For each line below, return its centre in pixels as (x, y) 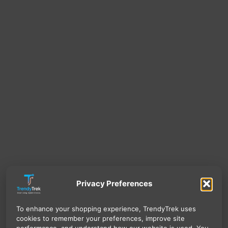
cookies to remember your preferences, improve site (101, 219)
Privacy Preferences (114, 184)
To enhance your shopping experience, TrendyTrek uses (106, 209)
